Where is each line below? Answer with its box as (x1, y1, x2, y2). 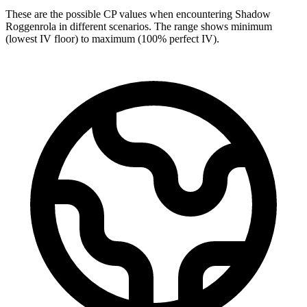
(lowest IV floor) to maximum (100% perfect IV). (5, 32, 219, 45)
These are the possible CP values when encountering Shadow (5, 8, 271, 20)
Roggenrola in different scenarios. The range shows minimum (5, 20, 272, 32)
